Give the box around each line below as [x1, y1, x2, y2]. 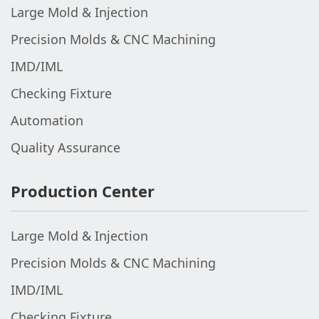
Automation [11, 112, 83, 129]
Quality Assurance [11, 139, 120, 156]
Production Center [11, 180, 155, 202]
